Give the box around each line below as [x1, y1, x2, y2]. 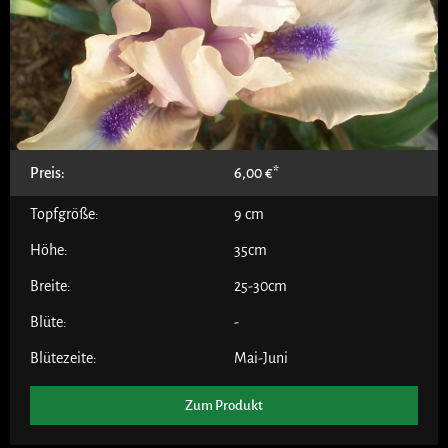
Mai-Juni [234, 349, 288, 366]
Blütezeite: [30, 349, 97, 366]
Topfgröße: [30, 205, 99, 222]
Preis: [30, 164, 65, 181]
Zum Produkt [185, 397, 263, 413]
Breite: [30, 277, 71, 294]
